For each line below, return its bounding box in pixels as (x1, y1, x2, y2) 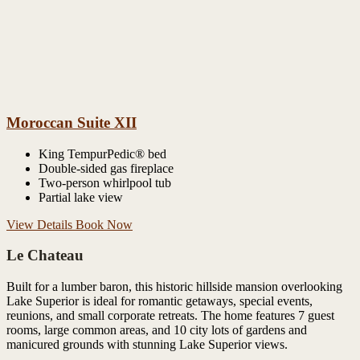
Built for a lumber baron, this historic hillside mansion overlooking (6, 280, 342, 293)
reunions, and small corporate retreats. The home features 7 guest (6, 309, 334, 322)
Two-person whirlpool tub (39, 175, 171, 190)
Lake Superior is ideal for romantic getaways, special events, (6, 294, 313, 308)
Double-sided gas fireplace (39, 161, 174, 175)
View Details (6, 217, 76, 231)
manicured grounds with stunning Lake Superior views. (6, 337, 288, 351)
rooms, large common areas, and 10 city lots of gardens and (6, 323, 307, 337)
